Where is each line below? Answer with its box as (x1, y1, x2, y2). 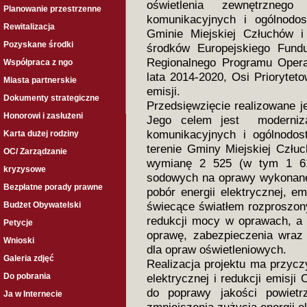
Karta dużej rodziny (3, 129, 79, 138)
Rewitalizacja (3, 22, 55, 32)
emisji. (147, 84, 180, 98)
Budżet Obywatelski (3, 200, 81, 210)
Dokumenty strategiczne (3, 93, 99, 103)
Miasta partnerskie (3, 75, 77, 85)
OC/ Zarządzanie (3, 147, 67, 156)
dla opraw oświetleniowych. (147, 243, 293, 256)
